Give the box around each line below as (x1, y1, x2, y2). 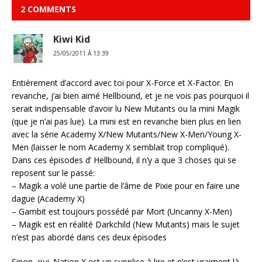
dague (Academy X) (12, 192, 85, 204)
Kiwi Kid (53, 32, 90, 46)
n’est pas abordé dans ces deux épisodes (12, 231, 167, 243)
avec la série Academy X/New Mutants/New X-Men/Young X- (12, 128, 242, 140)
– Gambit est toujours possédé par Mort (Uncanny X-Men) (12, 205, 232, 217)
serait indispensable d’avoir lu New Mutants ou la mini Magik (12, 102, 240, 114)
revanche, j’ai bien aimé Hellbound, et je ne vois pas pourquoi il (12, 89, 249, 101)
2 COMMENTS (20, 3, 76, 15)
